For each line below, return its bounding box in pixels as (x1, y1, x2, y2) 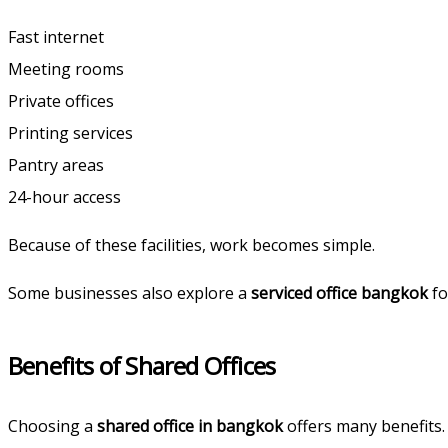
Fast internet (8, 25, 104, 48)
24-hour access (8, 185, 121, 208)
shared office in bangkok (97, 414, 283, 437)
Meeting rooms (8, 57, 124, 80)
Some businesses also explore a (8, 281, 251, 304)
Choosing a (8, 414, 97, 437)
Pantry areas (8, 153, 104, 176)
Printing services (8, 121, 133, 144)
